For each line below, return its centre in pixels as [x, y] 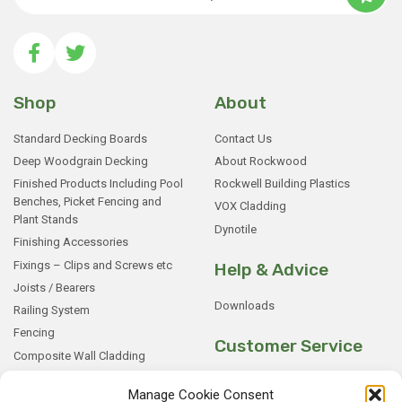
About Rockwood [261, 161]
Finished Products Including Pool [98, 184]
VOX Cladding [250, 206]
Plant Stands [46, 220]
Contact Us [243, 138]
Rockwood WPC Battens [77, 378]
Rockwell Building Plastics [282, 184]
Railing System [52, 310]
